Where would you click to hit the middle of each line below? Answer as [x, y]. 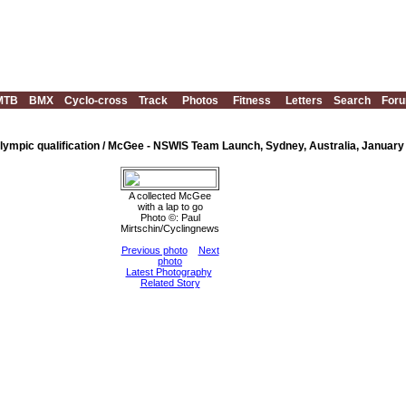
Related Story [170, 282]
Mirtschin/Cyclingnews [170, 228]
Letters [304, 101]
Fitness [252, 101]
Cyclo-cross [96, 101]
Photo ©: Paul [170, 217]
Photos [200, 101]
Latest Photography [169, 271]
